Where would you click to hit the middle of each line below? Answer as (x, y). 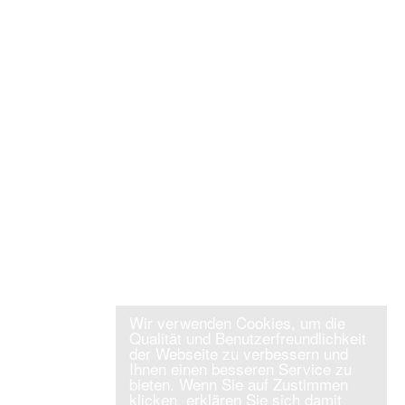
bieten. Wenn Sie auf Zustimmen (239, 384)
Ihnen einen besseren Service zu (240, 368)
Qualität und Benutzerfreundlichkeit (248, 338)
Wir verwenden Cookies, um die (237, 322)
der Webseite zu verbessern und (239, 353)
